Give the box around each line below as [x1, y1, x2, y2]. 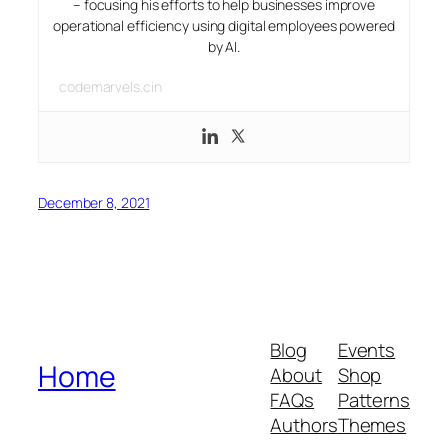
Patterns [337, 386, 410, 413]
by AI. [207, 37, 241, 57]
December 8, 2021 [38, 193, 150, 213]
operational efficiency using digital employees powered [53, 16, 395, 36]
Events [337, 336, 396, 363]
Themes [337, 411, 407, 438]
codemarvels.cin [59, 77, 162, 97]
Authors [270, 411, 338, 438]
